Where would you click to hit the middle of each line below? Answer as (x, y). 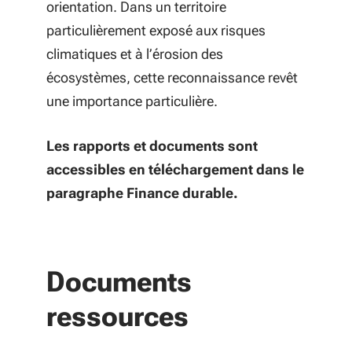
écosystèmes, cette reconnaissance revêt (172, 77)
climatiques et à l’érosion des (135, 54)
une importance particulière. (132, 101)
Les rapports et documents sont (152, 146)
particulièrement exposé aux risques (156, 30)
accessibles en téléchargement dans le (175, 169)
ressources (117, 317)
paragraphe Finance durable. (142, 193)
